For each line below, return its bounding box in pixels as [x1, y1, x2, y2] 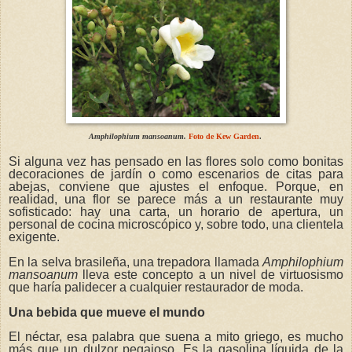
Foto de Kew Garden [188, 132, 259, 141]
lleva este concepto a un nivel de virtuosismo [78, 267, 343, 281]
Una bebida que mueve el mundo [9, 305, 205, 319]
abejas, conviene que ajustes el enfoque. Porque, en [9, 179, 343, 193]
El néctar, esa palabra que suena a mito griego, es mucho [9, 330, 343, 344]
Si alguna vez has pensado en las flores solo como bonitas [9, 154, 343, 168]
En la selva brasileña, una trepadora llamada [9, 255, 262, 269]
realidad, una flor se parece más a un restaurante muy [9, 192, 343, 206]
